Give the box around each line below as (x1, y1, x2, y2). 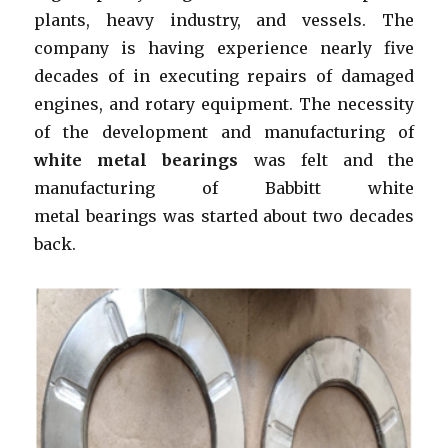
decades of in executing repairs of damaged (34, 66, 414, 86)
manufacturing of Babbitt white (34, 178, 414, 198)
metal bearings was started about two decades (34, 206, 414, 226)
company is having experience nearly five (34, 38, 414, 58)
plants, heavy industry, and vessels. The (34, 10, 414, 30)
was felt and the (238, 150, 414, 170)
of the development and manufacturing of (34, 122, 414, 142)
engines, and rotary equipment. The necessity (34, 94, 414, 114)
